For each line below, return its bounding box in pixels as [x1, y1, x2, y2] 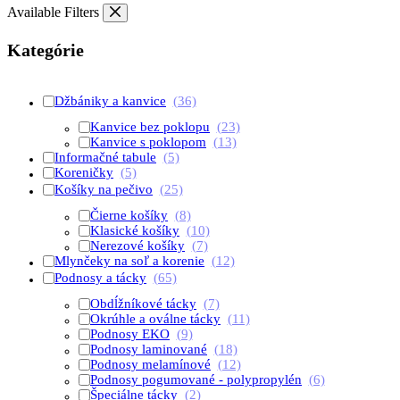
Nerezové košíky [90, 238, 185, 253]
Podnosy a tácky [54, 271, 146, 285]
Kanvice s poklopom [90, 135, 206, 149]
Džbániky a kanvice [54, 94, 166, 108]
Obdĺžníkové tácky [90, 296, 196, 311]
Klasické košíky [90, 223, 179, 237]
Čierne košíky [90, 208, 168, 222]
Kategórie [7, 40, 84, 60]
